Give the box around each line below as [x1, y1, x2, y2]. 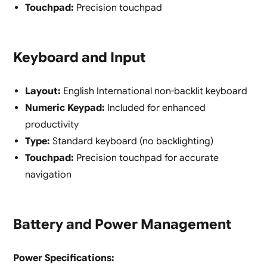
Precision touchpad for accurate [73, 152, 219, 164]
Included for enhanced [104, 102, 206, 114]
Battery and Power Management [13, 216, 232, 234]
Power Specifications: [13, 252, 114, 265]
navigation [24, 169, 72, 181]
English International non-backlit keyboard [60, 85, 247, 98]
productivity [24, 119, 79, 131]
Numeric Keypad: [24, 102, 105, 114]
